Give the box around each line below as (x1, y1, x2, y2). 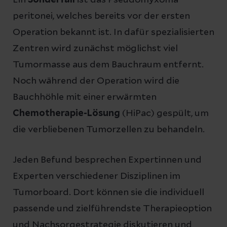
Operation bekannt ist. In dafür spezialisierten (13, 27, 214, 37)
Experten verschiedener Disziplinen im (13, 171, 180, 181)
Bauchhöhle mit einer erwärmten (13, 92, 157, 102)
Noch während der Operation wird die (13, 76, 179, 86)
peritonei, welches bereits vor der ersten (13, 11, 190, 21)
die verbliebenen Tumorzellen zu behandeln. (13, 125, 205, 134)
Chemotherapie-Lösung (13, 108, 122, 118)
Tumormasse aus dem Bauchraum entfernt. (13, 60, 204, 69)
